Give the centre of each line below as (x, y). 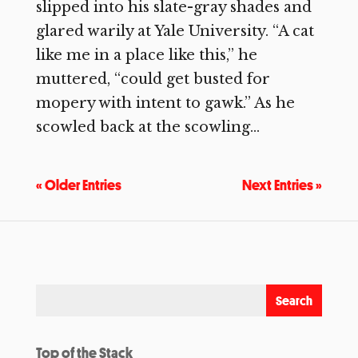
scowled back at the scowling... (147, 127)
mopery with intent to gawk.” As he (165, 103)
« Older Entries (78, 185)
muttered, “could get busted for (153, 79)
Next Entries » (282, 185)
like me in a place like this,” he (146, 55)
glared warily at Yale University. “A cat (175, 31)
